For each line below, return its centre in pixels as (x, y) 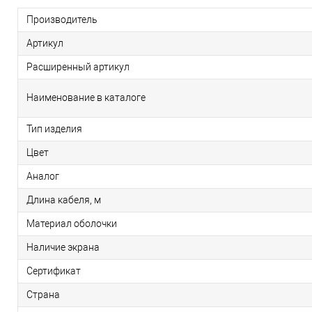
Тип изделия (54, 129)
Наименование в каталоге (86, 98)
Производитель (62, 20)
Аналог (43, 177)
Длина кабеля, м (64, 200)
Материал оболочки (72, 224)
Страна (43, 295)
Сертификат (54, 271)
